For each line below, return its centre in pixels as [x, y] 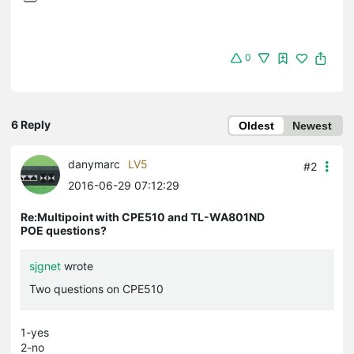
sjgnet [45, 266]
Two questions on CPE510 [96, 289]
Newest [312, 126]
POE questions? [64, 231]
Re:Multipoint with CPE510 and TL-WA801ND [143, 217]
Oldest [256, 126]
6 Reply [31, 125]
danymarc [94, 164]
